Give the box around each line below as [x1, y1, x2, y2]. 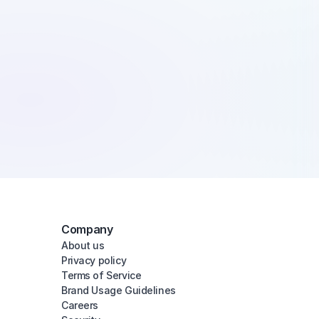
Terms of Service [61, 269, 142, 281]
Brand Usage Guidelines [61, 284, 176, 296]
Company [61, 222, 113, 236]
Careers [61, 299, 99, 311]
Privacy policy [61, 254, 127, 266]
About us [61, 239, 105, 251]
